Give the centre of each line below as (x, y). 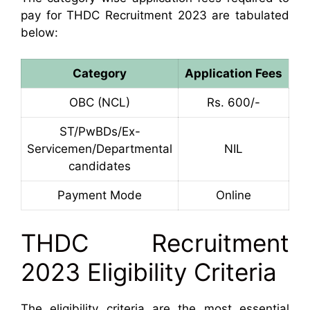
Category (100, 74)
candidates (100, 166)
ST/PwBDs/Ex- (100, 132)
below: (39, 32)
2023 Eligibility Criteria (149, 272)
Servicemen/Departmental (100, 149)
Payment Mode (100, 195)
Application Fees (234, 74)
